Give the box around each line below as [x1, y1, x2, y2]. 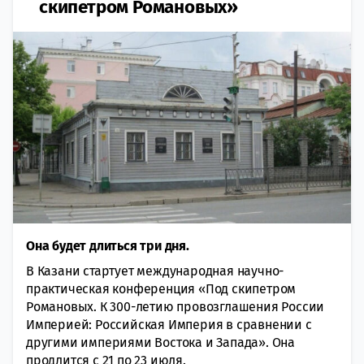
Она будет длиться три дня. [26, 237, 189, 253]
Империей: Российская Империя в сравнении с [26, 316, 312, 332]
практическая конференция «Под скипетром [26, 280, 297, 297]
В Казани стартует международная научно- [26, 262, 284, 279]
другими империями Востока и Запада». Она [26, 334, 295, 350]
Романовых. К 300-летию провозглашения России [26, 298, 325, 314]
